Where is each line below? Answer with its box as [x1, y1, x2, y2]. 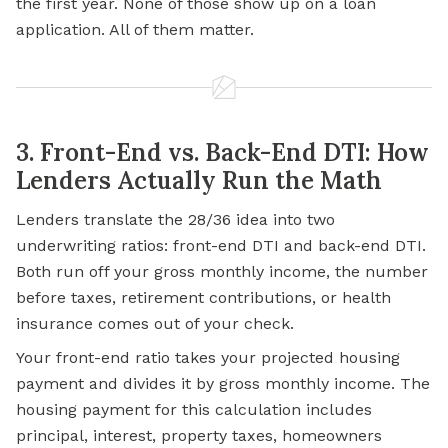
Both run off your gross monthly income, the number [16, 262, 428, 282]
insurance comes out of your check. [16, 314, 294, 334]
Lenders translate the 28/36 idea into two [16, 210, 335, 230]
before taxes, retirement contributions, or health [16, 288, 391, 308]
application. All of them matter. [16, 20, 254, 40]
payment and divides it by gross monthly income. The [16, 374, 430, 394]
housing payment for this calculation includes [16, 400, 372, 420]
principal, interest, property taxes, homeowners [16, 426, 382, 446]
